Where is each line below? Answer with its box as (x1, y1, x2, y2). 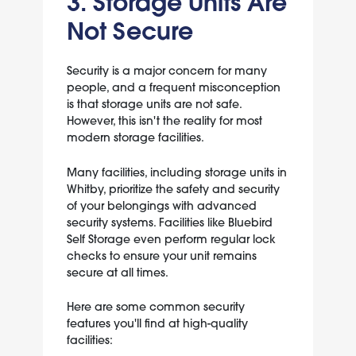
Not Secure (66, 14, 193, 46)
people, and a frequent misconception (66, 80, 281, 95)
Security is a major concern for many (66, 64, 267, 79)
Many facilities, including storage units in (66, 164, 287, 180)
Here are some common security (66, 300, 245, 315)
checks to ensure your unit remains (66, 248, 257, 263)
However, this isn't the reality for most (66, 114, 262, 129)
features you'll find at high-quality (66, 316, 248, 331)
